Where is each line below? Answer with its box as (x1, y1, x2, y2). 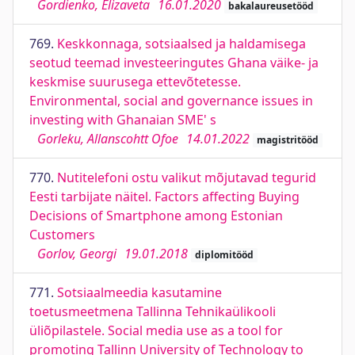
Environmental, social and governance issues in (29, 92, 313, 109)
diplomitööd (194, 248, 254, 261)
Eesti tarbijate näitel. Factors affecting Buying (29, 188, 300, 205)
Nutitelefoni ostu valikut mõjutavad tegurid (57, 169, 316, 186)
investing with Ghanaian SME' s (29, 111, 216, 128)
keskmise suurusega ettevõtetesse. (29, 73, 241, 90)
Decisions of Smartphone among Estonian (29, 207, 283, 224)
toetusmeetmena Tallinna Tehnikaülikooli (29, 303, 276, 320)
